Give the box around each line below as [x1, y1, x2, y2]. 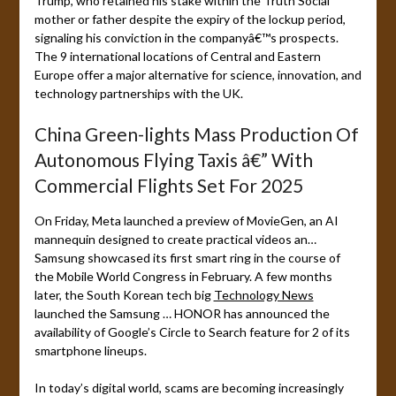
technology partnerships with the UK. [34, 86, 243, 102]
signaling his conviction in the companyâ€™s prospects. [34, 30, 339, 46]
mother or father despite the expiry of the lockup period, [34, 11, 346, 27]
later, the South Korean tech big [34, 287, 214, 303]
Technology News [213, 287, 314, 303]
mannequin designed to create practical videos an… [34, 232, 316, 247]
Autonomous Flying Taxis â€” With [34, 148, 313, 171]
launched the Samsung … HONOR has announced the [34, 306, 330, 322]
